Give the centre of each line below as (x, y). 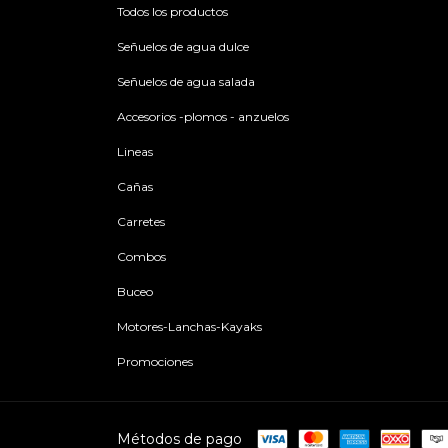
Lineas (135, 151)
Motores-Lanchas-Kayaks (189, 326)
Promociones (155, 361)
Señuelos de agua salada (186, 81)
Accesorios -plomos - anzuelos (203, 116)
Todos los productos (172, 11)
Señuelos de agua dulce (183, 46)
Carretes (141, 221)
